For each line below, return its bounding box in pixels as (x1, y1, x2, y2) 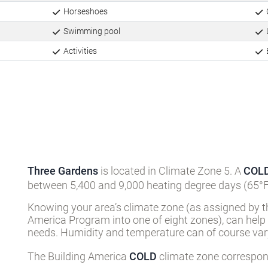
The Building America (28, 250, 129, 263)
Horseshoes (61, 7, 108, 17)
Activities (61, 46, 97, 56)
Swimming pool (61, 26, 120, 36)
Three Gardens (28, 165, 98, 178)
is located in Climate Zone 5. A (98, 165, 243, 178)
